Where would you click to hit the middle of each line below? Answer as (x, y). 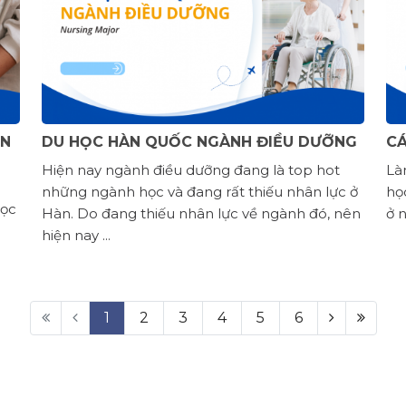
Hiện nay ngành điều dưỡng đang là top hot (191, 170)
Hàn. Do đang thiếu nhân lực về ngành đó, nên (201, 213)
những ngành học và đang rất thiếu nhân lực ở (200, 192)
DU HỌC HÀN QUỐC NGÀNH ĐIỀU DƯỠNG (199, 142)
